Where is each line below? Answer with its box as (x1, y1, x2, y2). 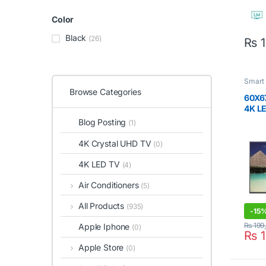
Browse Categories (69, 86, 141, 97)
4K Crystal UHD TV (78, 138, 154, 148)
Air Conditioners (78, 179, 141, 190)
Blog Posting (78, 117, 129, 128)
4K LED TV (78, 159, 122, 169)
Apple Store (78, 242, 126, 253)
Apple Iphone (78, 221, 132, 232)
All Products (78, 201, 127, 211)
